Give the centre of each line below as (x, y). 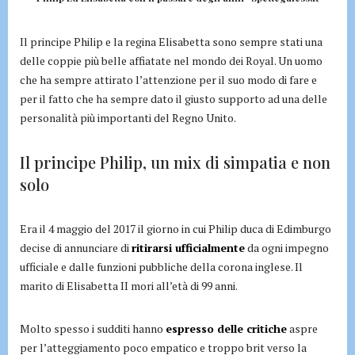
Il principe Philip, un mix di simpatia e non (175, 162)
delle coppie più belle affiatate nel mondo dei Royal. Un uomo (171, 61)
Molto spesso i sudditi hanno (93, 329)
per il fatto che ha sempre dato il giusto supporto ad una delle (174, 99)
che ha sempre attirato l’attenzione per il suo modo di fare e (168, 80)
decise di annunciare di (76, 248)
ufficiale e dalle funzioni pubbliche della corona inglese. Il (161, 267)
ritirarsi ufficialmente (188, 248)
